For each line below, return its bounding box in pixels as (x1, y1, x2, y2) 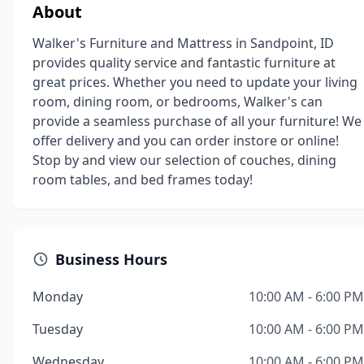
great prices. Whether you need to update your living (32, 73, 357, 91)
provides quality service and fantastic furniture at (32, 54, 336, 71)
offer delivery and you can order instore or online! (32, 132, 339, 149)
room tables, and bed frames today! (32, 171, 253, 188)
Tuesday (32, 320, 83, 338)
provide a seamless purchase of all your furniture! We (32, 112, 362, 130)
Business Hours (55, 249, 167, 269)
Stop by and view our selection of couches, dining (32, 151, 336, 169)
